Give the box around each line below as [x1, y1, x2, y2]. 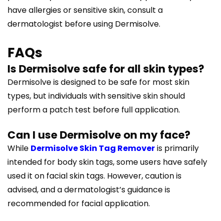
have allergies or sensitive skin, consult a [7, 4, 163, 16]
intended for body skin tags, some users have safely [7, 156, 207, 168]
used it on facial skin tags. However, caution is [7, 170, 182, 182]
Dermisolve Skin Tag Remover [31, 143, 155, 154]
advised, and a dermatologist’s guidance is [7, 184, 170, 196]
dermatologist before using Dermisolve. [7, 18, 160, 30]
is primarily [155, 143, 199, 154]
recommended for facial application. [7, 198, 150, 210]
